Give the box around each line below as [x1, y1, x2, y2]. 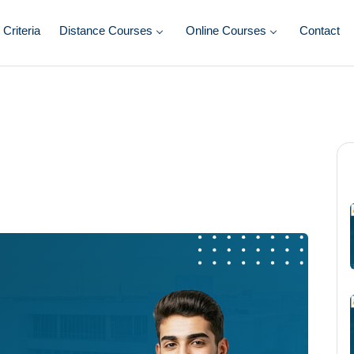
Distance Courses [59, 24, 153, 37]
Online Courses [186, 24, 266, 37]
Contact [299, 24, 340, 37]
